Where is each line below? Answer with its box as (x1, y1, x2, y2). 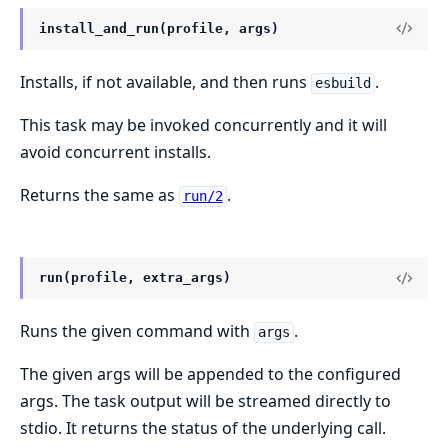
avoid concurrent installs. (20, 141, 211, 164)
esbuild (314, 75, 371, 92)
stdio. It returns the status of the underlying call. (20, 417, 386, 440)
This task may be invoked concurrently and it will (20, 114, 387, 137)
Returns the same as (20, 184, 179, 207)
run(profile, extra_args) (39, 270, 231, 286)
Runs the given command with (20, 320, 254, 343)
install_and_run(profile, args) (39, 20, 279, 36)
